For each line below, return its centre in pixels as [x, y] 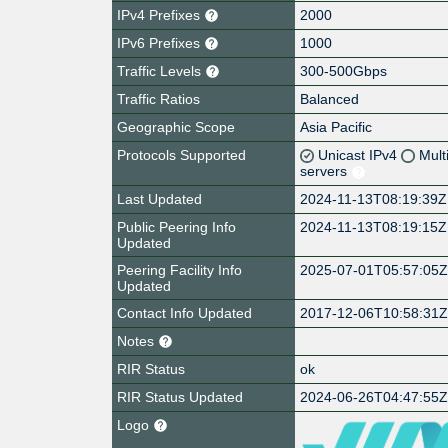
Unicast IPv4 [360, 154]
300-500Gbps [344, 70]
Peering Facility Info [179, 269]
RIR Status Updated [180, 396]
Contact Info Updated [184, 312]
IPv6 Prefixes [160, 42]
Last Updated [159, 198]
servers [326, 170]
